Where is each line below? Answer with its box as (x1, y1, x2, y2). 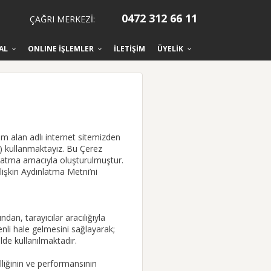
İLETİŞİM (114, 43, 145, 54)
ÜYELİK (157, 43, 185, 54)
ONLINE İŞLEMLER (28, 43, 96, 54)
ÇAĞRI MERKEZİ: (30, 13, 97, 25)
